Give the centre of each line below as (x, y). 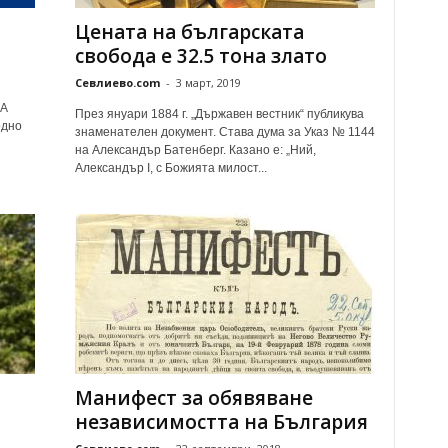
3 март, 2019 (208, 82)
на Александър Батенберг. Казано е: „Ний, (195, 150)
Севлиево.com (117, 82)
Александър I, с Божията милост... (170, 168)
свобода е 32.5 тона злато (200, 56)
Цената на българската (189, 32)
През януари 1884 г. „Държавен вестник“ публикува (219, 114)
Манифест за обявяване (193, 398)
